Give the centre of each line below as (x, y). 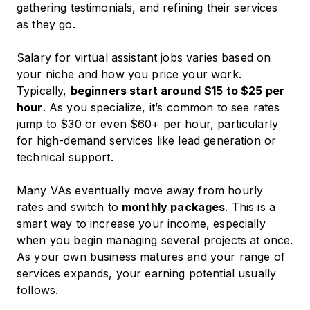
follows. (38, 290)
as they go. (46, 25)
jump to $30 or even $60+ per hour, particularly (148, 124)
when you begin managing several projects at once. (155, 240)
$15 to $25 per (245, 91)
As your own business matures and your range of (151, 257)
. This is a (250, 207)
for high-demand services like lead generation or (147, 141)
